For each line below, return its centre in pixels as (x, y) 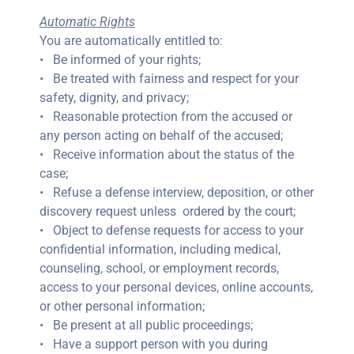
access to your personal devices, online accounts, (176, 287)
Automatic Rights (87, 22)
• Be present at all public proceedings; (146, 325)
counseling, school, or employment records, (159, 268)
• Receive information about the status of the (167, 154)
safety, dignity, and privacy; (114, 98)
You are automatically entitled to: (131, 41)
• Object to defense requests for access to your (171, 230)
